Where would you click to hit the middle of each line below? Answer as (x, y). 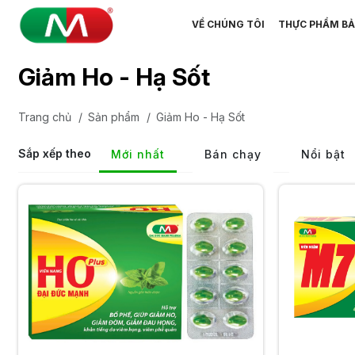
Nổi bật (323, 154)
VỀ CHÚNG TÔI (228, 24)
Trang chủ (44, 117)
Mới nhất (137, 154)
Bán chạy (233, 154)
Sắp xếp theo (54, 153)
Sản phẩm (113, 117)
